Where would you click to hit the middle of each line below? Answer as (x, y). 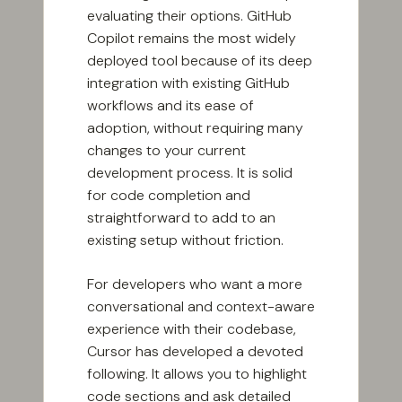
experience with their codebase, (192, 329)
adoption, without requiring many (195, 128)
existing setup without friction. (185, 240)
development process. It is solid (190, 173)
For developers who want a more (195, 284)
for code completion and (169, 196)
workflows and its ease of (170, 106)
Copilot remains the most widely (192, 39)
